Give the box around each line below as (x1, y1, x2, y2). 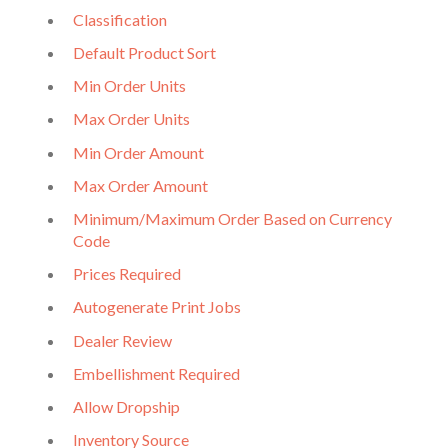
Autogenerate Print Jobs (73, 297, 241, 317)
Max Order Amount (73, 175, 208, 195)
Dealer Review (73, 330, 172, 350)
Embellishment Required (73, 363, 240, 383)
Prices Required (73, 264, 181, 284)
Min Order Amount (73, 142, 204, 162)
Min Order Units (73, 76, 186, 96)
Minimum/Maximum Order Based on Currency (73, 209, 392, 229)
